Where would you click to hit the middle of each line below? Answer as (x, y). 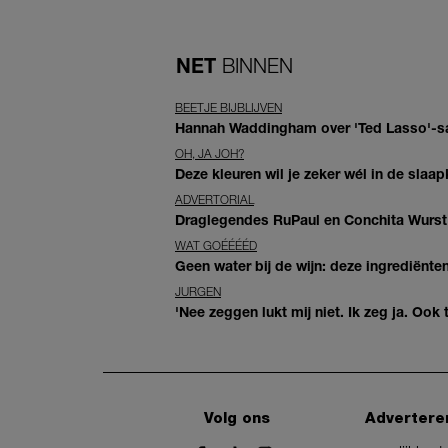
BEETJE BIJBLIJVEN (228, 108)
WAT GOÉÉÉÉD (216, 246)
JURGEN (198, 292)
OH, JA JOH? (209, 154)
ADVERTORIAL (214, 200)
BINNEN (257, 66)
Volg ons (237, 417)
